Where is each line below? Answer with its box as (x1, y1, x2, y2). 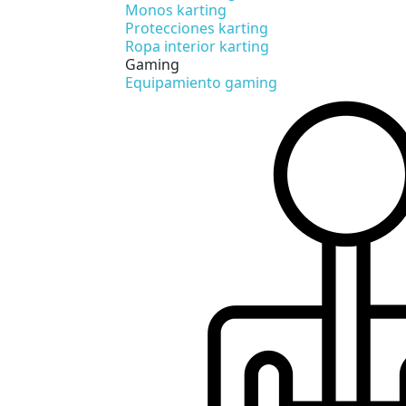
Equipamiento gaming (125, 72, 277, 92)
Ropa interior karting (125, 35, 269, 56)
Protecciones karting (125, 17, 268, 38)
